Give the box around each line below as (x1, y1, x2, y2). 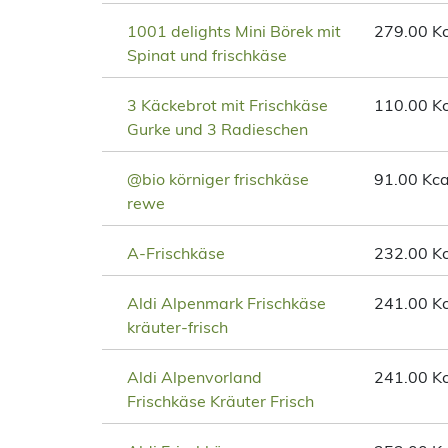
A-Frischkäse (127, 243, 225, 264)
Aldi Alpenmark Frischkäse (127, 293, 326, 314)
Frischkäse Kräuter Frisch (127, 391, 314, 412)
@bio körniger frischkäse (127, 169, 309, 190)
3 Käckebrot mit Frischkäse (127, 95, 328, 116)
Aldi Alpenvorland (127, 367, 262, 388)
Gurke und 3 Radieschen (127, 119, 308, 140)
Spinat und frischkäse (127, 45, 287, 66)
